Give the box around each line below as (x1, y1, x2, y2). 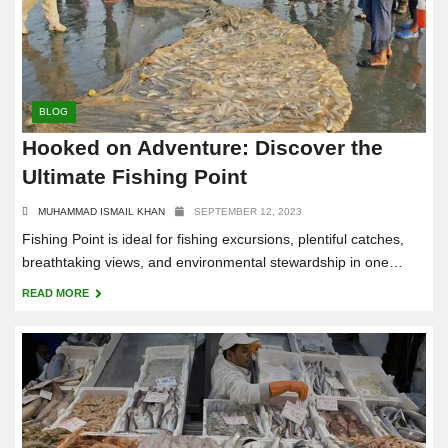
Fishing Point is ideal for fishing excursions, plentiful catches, (22, 230, 404, 247)
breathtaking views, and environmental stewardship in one (22, 253, 389, 270)
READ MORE (22, 286, 92, 299)
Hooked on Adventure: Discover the (22, 135, 383, 159)
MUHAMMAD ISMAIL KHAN (38, 205, 165, 217)
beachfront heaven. (22, 276, 145, 293)
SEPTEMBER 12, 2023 (194, 205, 302, 217)
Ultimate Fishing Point (22, 164, 247, 188)
